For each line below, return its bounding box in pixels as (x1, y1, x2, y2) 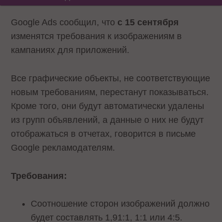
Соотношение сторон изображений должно (31, 199, 210, 209)
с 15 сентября (117, 17, 179, 27)
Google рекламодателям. (11, 142, 115, 153)
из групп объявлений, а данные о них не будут (11, 114, 204, 125)
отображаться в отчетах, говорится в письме (11, 128, 196, 139)
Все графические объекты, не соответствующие (11, 73, 211, 83)
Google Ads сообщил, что (11, 17, 118, 27)
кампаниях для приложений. (11, 45, 130, 55)
